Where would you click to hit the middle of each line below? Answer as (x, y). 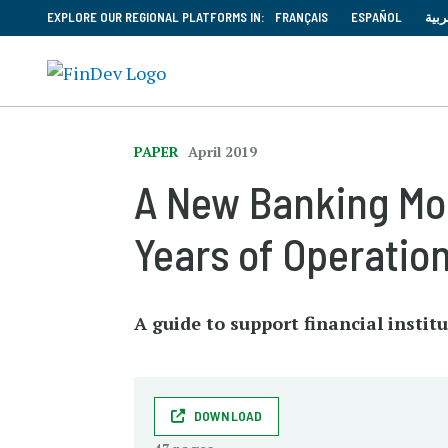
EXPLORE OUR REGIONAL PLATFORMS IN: (156, 17)
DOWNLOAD (228, 415)
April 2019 (223, 151)
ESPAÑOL (376, 17)
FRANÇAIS (301, 17)
